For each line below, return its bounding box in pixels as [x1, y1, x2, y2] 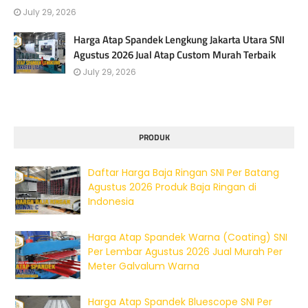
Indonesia [88, 194, 134, 208]
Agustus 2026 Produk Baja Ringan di [88, 179, 256, 194]
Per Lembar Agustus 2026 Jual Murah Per [88, 244, 283, 258]
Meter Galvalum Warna [88, 258, 199, 273]
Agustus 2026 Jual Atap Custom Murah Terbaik [74, 46, 276, 63]
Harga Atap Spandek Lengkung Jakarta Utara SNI [74, 31, 285, 47]
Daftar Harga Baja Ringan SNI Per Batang [88, 165, 279, 179]
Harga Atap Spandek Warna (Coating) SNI [88, 230, 287, 244]
